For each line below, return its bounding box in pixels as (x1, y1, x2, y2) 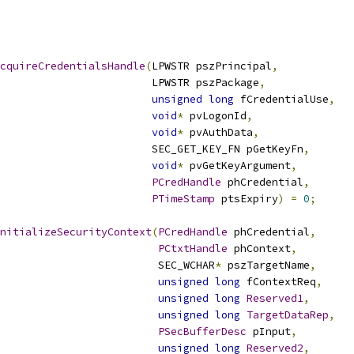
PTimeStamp (152, 192, 215, 205)
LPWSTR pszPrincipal (152, 59, 272, 73)
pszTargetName (221, 258, 310, 272)
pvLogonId (183, 109, 247, 122)
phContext (228, 242, 291, 255)
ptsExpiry (215, 192, 278, 205)
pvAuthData (183, 126, 253, 139)
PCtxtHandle (158, 242, 228, 255)
